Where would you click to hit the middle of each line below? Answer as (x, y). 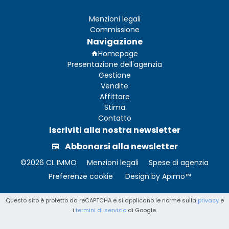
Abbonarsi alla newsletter (121, 146)
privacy (208, 201)
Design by (143, 176)
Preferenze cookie (81, 176)
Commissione (114, 30)
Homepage (118, 54)
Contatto (114, 118)
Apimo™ (176, 176)
